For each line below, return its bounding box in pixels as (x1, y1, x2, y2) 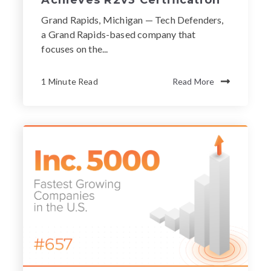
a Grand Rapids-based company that (41, 28, 196, 40)
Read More (172, 76, 215, 87)
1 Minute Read (41, 76, 98, 87)
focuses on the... (41, 42, 108, 54)
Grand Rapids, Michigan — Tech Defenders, (41, 13, 224, 25)
